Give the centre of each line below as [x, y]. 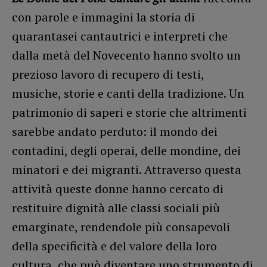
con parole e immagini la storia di [103, 17]
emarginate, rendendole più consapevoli [121, 227]
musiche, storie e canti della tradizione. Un [128, 94]
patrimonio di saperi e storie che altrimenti [129, 113]
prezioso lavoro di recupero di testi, [108, 74]
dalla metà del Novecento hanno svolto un [126, 55]
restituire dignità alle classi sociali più [116, 208]
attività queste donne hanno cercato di [118, 189]
